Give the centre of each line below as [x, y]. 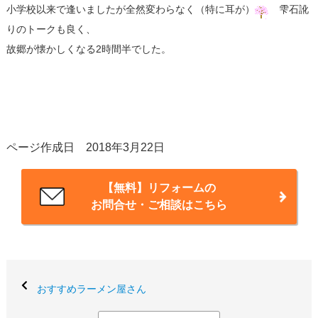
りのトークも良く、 [51, 29]
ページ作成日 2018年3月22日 [85, 147]
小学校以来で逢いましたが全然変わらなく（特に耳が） [130, 10]
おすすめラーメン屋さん [91, 289]
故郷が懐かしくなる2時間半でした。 [88, 49]
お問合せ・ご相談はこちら [159, 205]
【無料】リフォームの [159, 188]
